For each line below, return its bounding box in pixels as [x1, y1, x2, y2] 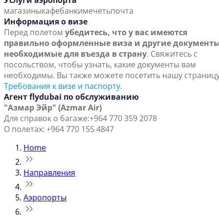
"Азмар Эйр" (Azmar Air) [4, 102, 102, 113]
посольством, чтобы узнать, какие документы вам [4, 59, 196, 70]
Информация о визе [4, 16, 88, 27]
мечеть [83, 5, 110, 17]
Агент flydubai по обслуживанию [4, 91, 139, 103]
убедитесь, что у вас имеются [65, 27, 187, 38]
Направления [23, 167, 75, 178]
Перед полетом [4, 27, 65, 38]
